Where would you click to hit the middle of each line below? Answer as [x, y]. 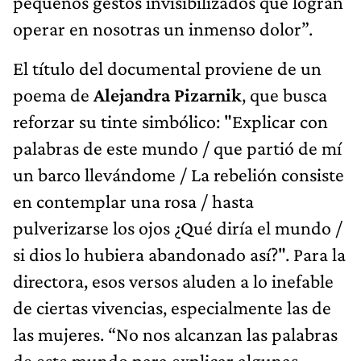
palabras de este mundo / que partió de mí [177, 148]
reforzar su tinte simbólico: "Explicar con [170, 122]
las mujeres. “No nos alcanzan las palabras [175, 334]
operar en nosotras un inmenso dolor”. [163, 29]
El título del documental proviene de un [167, 68]
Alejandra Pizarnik [168, 95]
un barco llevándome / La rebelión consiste [178, 175]
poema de [53, 95]
